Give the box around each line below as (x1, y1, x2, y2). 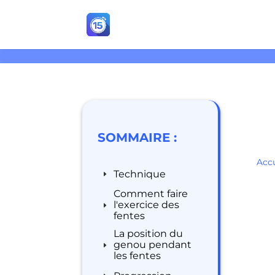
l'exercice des (114, 199, 180, 211)
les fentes (114, 250, 161, 261)
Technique (114, 168, 166, 180)
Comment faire (114, 188, 188, 199)
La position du (114, 228, 184, 239)
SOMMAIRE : (98, 130, 177, 145)
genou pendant (114, 239, 192, 250)
